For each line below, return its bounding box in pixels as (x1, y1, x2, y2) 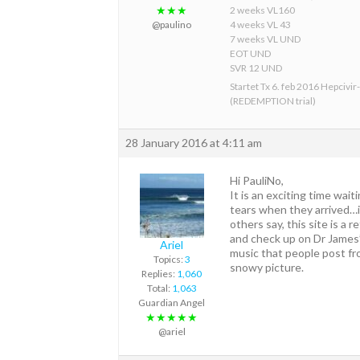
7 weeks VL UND (230, 33, 301, 46)
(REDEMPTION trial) (230, 95, 316, 108)
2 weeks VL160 (230, 4, 295, 17)
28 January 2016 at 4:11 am (125, 136, 262, 150)
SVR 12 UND (230, 62, 282, 75)
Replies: (141, 268, 177, 280)
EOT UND (230, 47, 271, 60)
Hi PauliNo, (230, 174, 284, 188)
